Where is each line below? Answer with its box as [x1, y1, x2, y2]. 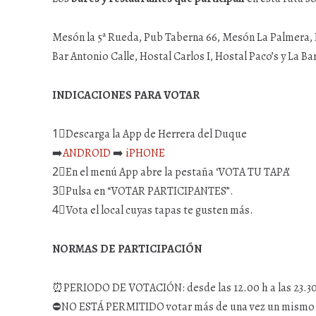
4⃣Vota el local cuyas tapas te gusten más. [52, 202, 253, 218]
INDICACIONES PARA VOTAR [52, 87, 200, 103]
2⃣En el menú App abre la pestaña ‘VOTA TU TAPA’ [52, 164, 290, 180]
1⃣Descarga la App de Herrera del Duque [52, 126, 247, 142]
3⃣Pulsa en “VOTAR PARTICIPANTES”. [52, 183, 233, 199]
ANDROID [63, 145, 111, 161]
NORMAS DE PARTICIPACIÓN [52, 241, 202, 257]
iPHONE [126, 145, 165, 161]
